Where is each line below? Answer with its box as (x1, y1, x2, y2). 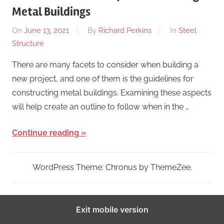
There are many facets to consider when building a (12, 59, 198, 69)
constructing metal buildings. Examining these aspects (12, 87, 211, 97)
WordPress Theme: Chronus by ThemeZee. (32, 162, 192, 172)
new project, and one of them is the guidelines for (12, 73, 193, 83)
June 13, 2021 (24, 25, 69, 35)
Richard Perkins (98, 25, 151, 35)
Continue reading (12, 127, 79, 137)
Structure (12, 38, 44, 48)
